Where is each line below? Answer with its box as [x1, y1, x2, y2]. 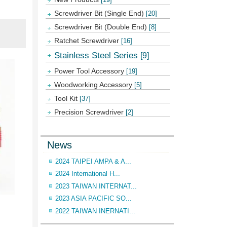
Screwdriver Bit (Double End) [54, 23, 149, 31]
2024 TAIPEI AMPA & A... [55, 157, 131, 165]
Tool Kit [54, 94, 80, 103]
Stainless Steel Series [54, 50, 140, 61]
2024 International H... [55, 170, 120, 178]
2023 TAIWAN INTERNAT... [55, 182, 137, 190]
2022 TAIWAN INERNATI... [55, 207, 135, 215]
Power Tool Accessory [54, 67, 126, 75]
